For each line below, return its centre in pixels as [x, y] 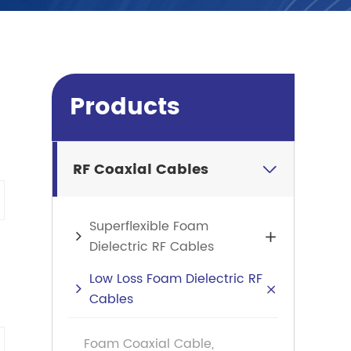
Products [125, 107]
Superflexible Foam [149, 226]
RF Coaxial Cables [141, 169]
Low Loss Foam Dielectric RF [176, 279]
